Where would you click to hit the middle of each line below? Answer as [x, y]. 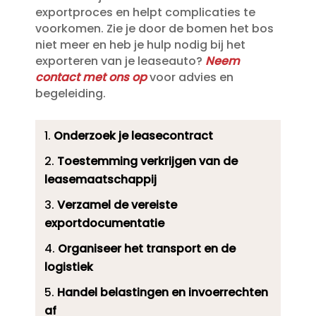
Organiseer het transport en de [146, 249]
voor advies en [190, 78]
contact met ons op [91, 78]
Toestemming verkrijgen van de [147, 162]
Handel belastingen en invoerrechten [162, 293]
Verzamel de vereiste [117, 205]
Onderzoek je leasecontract [133, 136]
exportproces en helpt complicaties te [145, 13]
